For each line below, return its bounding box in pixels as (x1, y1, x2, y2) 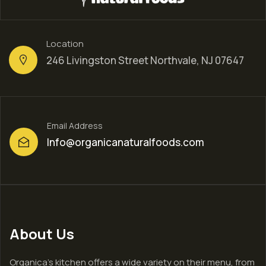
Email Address (47, 120, 103, 132)
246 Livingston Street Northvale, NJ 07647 (46, 53, 244, 68)
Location (46, 37, 84, 50)
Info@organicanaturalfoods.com (47, 135, 204, 150)
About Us (9, 224, 74, 244)
